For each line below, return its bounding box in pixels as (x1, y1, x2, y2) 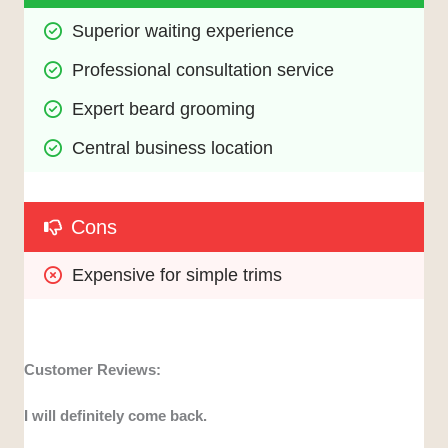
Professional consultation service (72, 60, 335, 81)
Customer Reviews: (24, 361, 162, 379)
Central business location (72, 138, 274, 159)
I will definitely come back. (24, 407, 208, 425)
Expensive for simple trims (72, 265, 283, 286)
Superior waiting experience (72, 21, 295, 42)
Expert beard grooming (72, 99, 256, 120)
